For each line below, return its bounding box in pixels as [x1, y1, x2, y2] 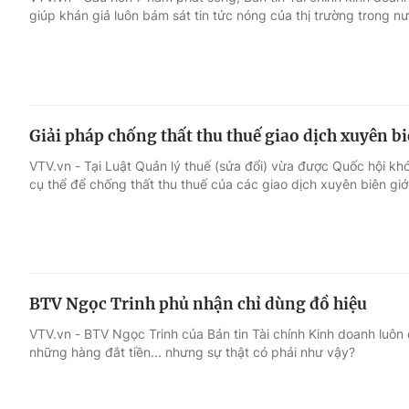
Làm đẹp [254, 149, 319, 167]
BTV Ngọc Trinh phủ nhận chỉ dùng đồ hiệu [29, 294, 367, 315]
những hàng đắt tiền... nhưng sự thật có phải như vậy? [29, 344, 355, 361]
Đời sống [254, 79, 319, 98]
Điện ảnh [29, 114, 94, 132]
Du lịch [254, 114, 303, 132]
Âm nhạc [29, 149, 94, 167]
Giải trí [29, 79, 78, 98]
